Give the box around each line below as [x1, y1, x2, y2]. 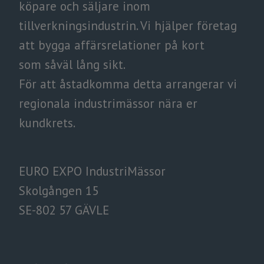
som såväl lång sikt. [19, 57, 126, 73]
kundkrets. [19, 115, 75, 131]
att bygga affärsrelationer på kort [19, 37, 204, 54]
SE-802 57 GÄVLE [19, 202, 109, 219]
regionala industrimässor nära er [19, 95, 197, 112]
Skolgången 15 [19, 183, 98, 199]
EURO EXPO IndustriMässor [19, 163, 166, 180]
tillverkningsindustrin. [19, 18, 140, 34]
